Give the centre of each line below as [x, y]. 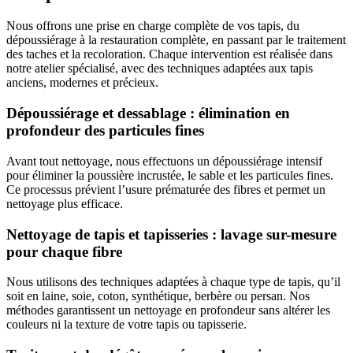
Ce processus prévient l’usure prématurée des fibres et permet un [166, 189]
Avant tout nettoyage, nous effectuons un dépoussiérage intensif [164, 161]
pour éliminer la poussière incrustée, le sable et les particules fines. [170, 175]
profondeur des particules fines [105, 131]
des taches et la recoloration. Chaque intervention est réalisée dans [169, 54]
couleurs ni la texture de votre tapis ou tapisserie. [126, 325]
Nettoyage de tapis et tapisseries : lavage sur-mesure [171, 234]
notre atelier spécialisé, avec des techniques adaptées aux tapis [160, 69]
